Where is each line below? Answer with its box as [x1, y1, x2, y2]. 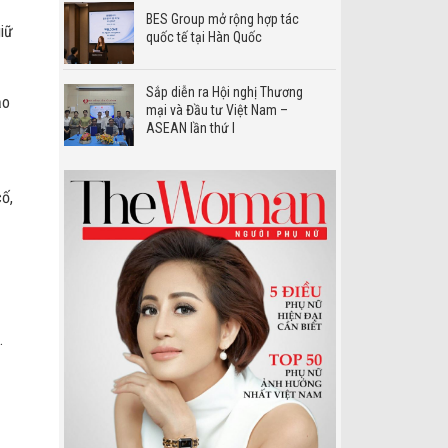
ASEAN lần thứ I [145, 119, 235, 136]
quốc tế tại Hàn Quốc [145, 28, 262, 45]
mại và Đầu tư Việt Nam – [145, 101, 288, 118]
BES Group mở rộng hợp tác [145, 10, 299, 27]
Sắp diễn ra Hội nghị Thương [145, 83, 303, 100]
